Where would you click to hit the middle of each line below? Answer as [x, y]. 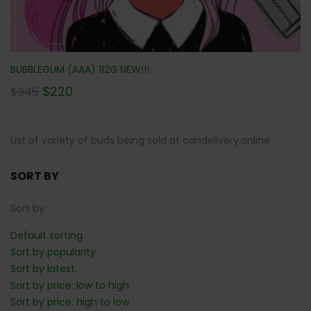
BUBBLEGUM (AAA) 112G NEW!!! [80, 70]
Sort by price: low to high [70, 286]
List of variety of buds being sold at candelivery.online [140, 141]
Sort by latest [43, 269]
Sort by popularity [53, 252]
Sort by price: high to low [70, 302]
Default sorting [47, 236]
